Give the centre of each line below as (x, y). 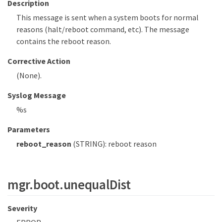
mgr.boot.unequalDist (69, 184)
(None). (29, 76)
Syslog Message (37, 95)
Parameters (29, 130)
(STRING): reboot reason (114, 144)
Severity (22, 208)
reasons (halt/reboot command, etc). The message (103, 29)
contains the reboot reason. (64, 41)
